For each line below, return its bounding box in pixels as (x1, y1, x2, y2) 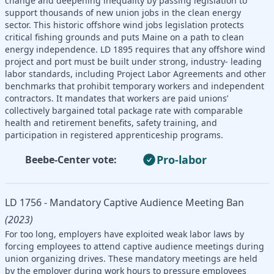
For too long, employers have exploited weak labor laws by (5, 228, 244, 240)
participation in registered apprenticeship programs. (5, 128, 223, 141)
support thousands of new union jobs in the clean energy (5, 6, 241, 18)
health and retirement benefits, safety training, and (5, 116, 217, 128)
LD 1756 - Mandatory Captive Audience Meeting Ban (5, 195, 244, 209)
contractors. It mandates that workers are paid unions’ (5, 92, 228, 104)
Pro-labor (157, 152, 207, 167)
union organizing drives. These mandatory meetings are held (5, 252, 257, 264)
